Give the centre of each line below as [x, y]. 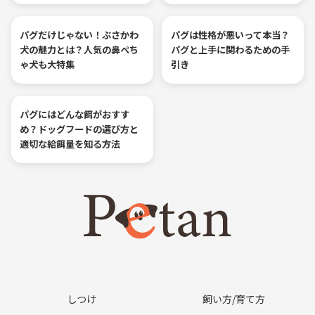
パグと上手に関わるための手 [230, 50]
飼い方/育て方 [233, 299]
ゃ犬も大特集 [47, 65]
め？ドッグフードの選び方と [79, 129]
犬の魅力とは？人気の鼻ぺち [79, 50]
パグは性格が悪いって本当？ [230, 35]
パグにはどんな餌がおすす [75, 115]
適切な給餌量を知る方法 [70, 144]
